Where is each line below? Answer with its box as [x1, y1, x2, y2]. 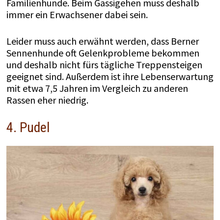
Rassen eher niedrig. [6, 93, 88, 106]
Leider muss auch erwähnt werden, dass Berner [6, 34, 199, 47]
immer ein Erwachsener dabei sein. [6, 8, 150, 21]
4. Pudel [6, 119, 50, 136]
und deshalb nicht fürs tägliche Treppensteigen [6, 58, 202, 71]
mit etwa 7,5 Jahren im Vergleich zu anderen [6, 82, 188, 94]
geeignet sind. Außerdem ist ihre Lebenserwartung [6, 70, 214, 82]
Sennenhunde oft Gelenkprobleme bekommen [6, 46, 199, 59]
